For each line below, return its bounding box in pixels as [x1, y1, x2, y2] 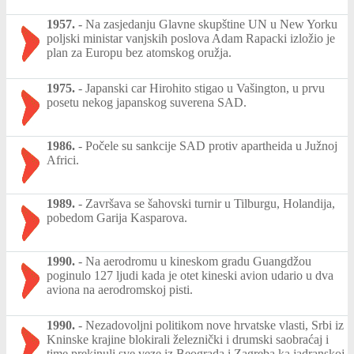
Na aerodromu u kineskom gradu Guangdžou [85, 254, 311, 268]
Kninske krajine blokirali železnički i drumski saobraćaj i [47, 333, 329, 346]
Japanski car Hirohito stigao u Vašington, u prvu [85, 81, 325, 95]
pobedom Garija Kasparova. [47, 211, 187, 224]
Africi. [47, 153, 79, 167]
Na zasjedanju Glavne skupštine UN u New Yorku [85, 17, 337, 31]
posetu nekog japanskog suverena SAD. [47, 96, 247, 109]
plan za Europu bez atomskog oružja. [47, 46, 232, 59]
